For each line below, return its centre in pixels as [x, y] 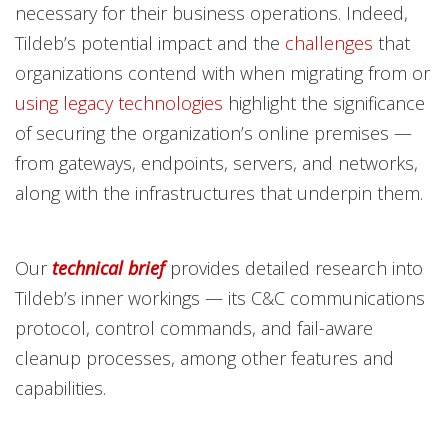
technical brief [108, 267]
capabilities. [60, 387]
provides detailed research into [296, 267]
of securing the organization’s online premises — [213, 132]
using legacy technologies [119, 102]
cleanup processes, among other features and [204, 357]
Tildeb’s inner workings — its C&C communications [220, 297]
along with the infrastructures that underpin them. [219, 192]
